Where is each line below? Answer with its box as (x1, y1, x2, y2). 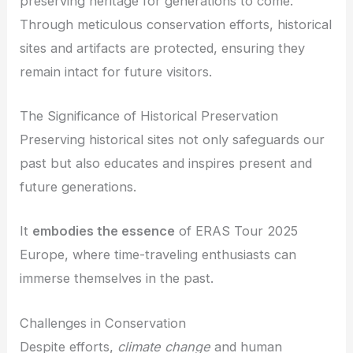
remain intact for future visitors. (20, 63, 213, 80)
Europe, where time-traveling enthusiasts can (20, 247, 297, 263)
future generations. (20, 179, 137, 195)
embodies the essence (32, 223, 176, 240)
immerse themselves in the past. (20, 270, 214, 287)
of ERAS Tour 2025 (175, 223, 299, 240)
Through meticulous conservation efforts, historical (20, 16, 333, 32)
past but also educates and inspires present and (20, 155, 313, 172)
